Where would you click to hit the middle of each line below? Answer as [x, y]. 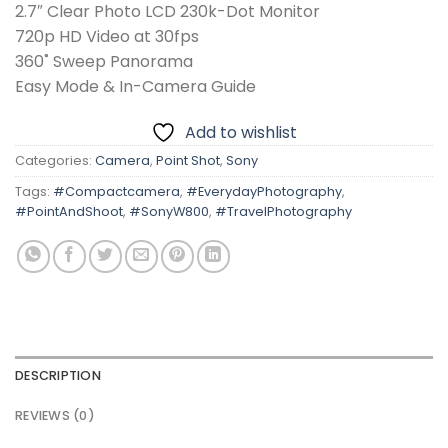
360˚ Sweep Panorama [104, 61]
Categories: [55, 160]
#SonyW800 [169, 211]
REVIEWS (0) [55, 415]
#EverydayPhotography [264, 191]
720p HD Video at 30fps [107, 36]
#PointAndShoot [69, 211]
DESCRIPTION [58, 375]
